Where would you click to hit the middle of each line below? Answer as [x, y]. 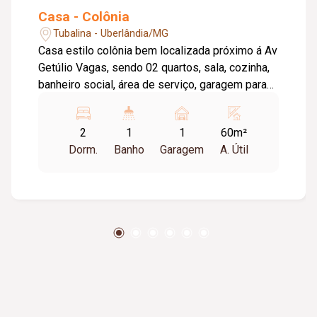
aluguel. [57, 118]
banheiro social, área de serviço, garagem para [153, 84]
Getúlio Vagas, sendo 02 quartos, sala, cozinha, [154, 67]
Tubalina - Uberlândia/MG [111, 34]
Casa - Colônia [84, 16]
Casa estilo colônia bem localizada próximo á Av [158, 50]
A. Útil [234, 149]
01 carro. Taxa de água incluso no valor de [141, 101]
